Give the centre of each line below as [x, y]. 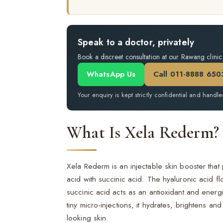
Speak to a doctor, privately [136, 42]
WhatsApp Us [111, 74]
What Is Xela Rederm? [143, 133]
